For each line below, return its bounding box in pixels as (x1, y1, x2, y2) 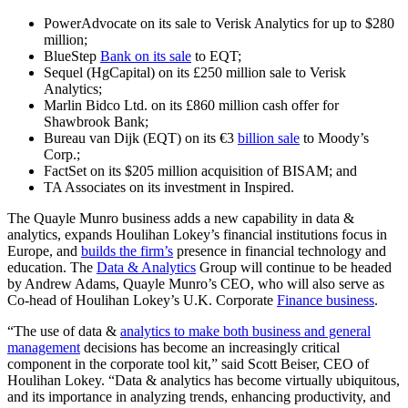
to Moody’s (300, 130, 369, 147)
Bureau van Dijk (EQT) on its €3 (44, 130, 238, 147)
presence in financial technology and (173, 243, 386, 260)
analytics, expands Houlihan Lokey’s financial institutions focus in (7, 227, 387, 243)
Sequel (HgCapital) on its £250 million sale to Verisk (44, 65, 346, 81)
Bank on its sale (100, 48, 191, 65)
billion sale (238, 130, 300, 147)
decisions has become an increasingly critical (80, 340, 340, 356)
